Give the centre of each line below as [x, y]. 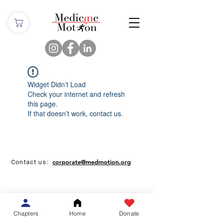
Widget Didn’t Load [57, 84]
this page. [43, 104]
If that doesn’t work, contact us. [75, 113]
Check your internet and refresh [76, 94]
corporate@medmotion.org [92, 162]
